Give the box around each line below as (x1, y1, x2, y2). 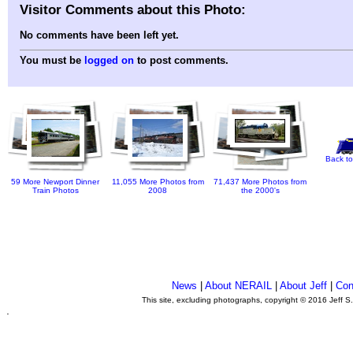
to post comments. (134, 54, 229, 67)
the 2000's (240, 186, 280, 195)
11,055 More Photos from (111, 177, 204, 187)
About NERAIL (204, 280, 272, 292)
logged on (84, 54, 134, 67)
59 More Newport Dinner (11, 177, 99, 187)
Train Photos (32, 186, 79, 195)
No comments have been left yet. (20, 29, 179, 42)
